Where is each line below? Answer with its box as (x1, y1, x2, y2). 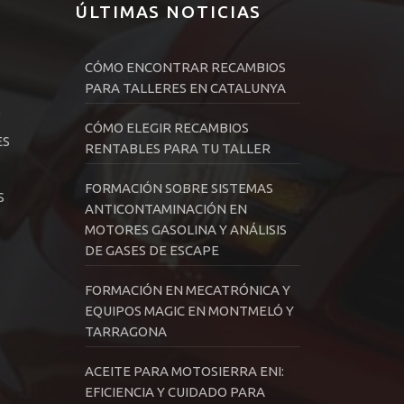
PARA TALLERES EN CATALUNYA (85, 80, 286, 96)
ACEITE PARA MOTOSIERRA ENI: (85, 363, 284, 380)
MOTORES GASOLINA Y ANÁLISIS (85, 222, 287, 238)
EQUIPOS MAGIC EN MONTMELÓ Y (85, 303, 294, 319)
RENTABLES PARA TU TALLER (85, 141, 271, 157)
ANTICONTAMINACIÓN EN (85, 201, 247, 217)
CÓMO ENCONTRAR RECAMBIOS (85, 60, 286, 76)
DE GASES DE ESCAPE (85, 243, 219, 259)
